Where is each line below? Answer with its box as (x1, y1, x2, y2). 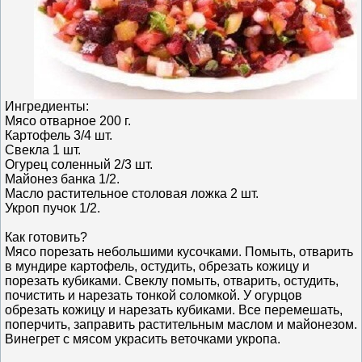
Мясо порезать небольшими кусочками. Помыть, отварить (5, 244, 353, 259)
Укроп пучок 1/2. (5, 200, 100, 215)
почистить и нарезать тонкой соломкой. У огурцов (5, 288, 302, 302)
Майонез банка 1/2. (5, 171, 120, 186)
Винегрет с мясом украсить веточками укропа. (5, 331, 280, 346)
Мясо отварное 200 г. (5, 113, 131, 128)
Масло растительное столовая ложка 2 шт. (5, 186, 259, 200)
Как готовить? (5, 229, 87, 244)
